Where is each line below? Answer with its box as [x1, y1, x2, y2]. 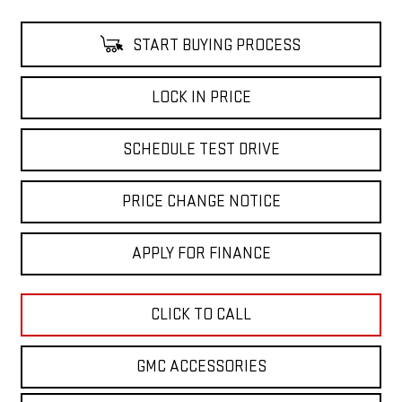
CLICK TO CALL [151, 304, 251, 324]
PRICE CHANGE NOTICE [121, 191, 281, 211]
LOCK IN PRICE [151, 87, 251, 107]
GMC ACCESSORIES [135, 356, 267, 376]
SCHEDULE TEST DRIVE [122, 139, 280, 159]
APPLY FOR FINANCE [131, 243, 271, 263]
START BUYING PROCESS [128, 35, 301, 55]
